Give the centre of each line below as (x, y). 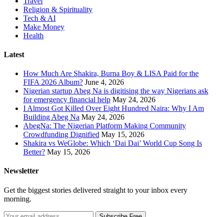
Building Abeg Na (51, 117)
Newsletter (21, 171)
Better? (34, 152)
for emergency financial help (67, 100)
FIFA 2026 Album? (53, 82)
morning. (18, 199)
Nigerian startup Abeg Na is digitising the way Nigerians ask (116, 91)
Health (33, 35)
